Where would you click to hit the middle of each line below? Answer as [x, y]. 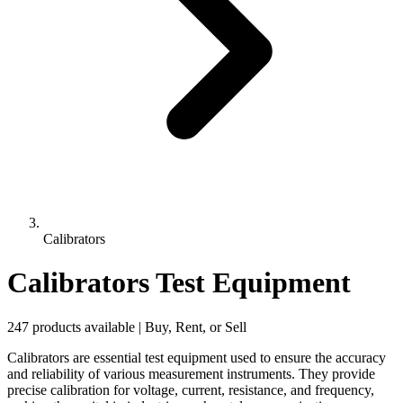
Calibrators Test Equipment [179, 283]
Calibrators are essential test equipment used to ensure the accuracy [197, 357]
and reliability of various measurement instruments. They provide [191, 373]
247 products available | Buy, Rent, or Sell [127, 327]
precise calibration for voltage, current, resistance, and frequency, [191, 390]
